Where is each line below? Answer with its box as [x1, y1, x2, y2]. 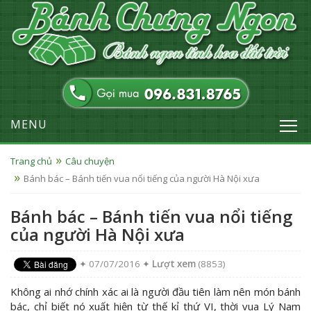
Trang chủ [10, 155, 52, 168]
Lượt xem [152, 258, 196, 271]
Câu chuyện [65, 155, 115, 168]
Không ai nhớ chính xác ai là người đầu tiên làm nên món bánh [10, 285, 301, 299]
